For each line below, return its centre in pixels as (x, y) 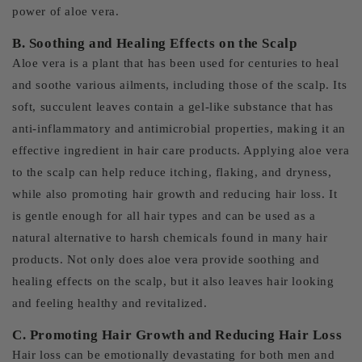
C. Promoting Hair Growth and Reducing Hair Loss (177, 335)
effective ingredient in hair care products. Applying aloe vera (181, 150)
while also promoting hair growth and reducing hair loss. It (175, 194)
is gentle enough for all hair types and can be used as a (164, 216)
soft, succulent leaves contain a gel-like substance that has (173, 107)
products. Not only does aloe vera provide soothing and (166, 259)
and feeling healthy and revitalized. (110, 303)
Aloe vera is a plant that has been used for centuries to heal (176, 63)
